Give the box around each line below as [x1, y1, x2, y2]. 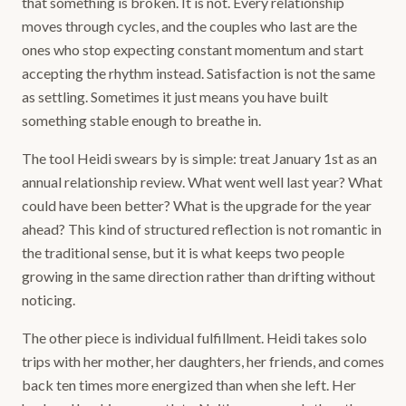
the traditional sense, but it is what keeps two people [22, 244, 344, 261]
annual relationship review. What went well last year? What [22, 173, 382, 190]
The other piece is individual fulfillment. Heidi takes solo [22, 329, 367, 346]
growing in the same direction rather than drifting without [22, 267, 375, 285]
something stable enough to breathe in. [22, 111, 261, 129]
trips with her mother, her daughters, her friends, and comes [22, 353, 384, 370]
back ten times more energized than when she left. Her [22, 376, 356, 393]
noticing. [22, 291, 75, 308]
